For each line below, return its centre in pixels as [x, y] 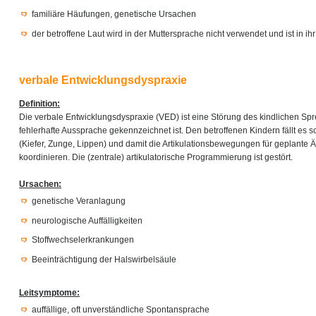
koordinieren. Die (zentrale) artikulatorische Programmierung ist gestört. [156, 158]
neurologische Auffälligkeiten [87, 220]
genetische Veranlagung [79, 201]
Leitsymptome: [49, 292]
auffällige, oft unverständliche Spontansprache [121, 309]
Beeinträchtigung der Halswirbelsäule [104, 259]
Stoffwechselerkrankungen [83, 240]
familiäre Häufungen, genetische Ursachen [114, 14]
